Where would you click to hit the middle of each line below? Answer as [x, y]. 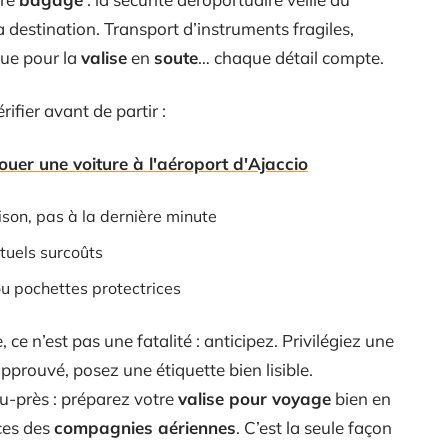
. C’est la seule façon [314, 427]
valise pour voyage [254, 398]
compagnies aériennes [145, 427]
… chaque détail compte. [291, 57]
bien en [361, 398]
